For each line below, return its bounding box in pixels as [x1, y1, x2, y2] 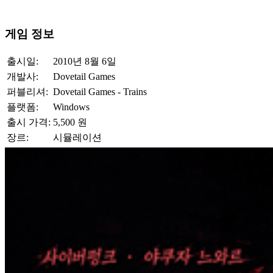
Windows [53, 101, 90, 112]
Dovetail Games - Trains [53, 86, 147, 97]
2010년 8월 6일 [53, 55, 116, 66]
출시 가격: [7, 116, 51, 127]
